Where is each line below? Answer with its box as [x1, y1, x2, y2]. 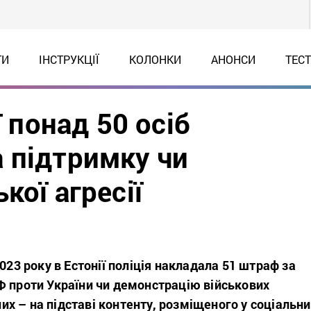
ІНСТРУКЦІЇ [38, 52, 99, 67]
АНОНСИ [210, 52, 255, 67]
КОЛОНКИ [128, 52, 181, 67]
